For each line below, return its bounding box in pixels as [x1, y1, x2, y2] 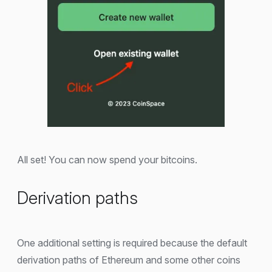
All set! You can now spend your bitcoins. [17, 154, 197, 166]
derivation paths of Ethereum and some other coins [17, 254, 240, 267]
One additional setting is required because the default [17, 237, 247, 250]
